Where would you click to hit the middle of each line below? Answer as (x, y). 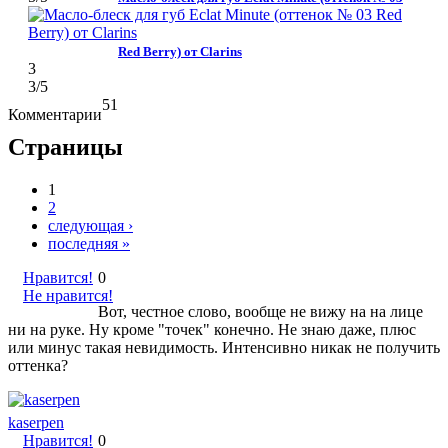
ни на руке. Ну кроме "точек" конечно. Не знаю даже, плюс (212, 329)
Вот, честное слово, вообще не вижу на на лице (260, 311)
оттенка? (38, 365)
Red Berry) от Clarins (180, 51)
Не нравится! (68, 295)
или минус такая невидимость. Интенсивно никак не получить (224, 347)
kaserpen (36, 422)
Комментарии (55, 114)
